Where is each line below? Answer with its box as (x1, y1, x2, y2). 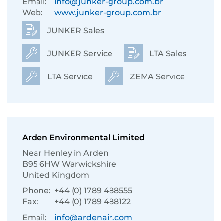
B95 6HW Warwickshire (22, 159, 116, 169)
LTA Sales (147, 49, 186, 58)
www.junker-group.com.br (54, 8, 161, 17)
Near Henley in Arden (22, 148, 109, 158)
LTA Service (45, 72, 93, 81)
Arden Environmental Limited (22, 133, 145, 142)
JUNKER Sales (45, 26, 104, 35)
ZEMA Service (128, 72, 185, 81)
